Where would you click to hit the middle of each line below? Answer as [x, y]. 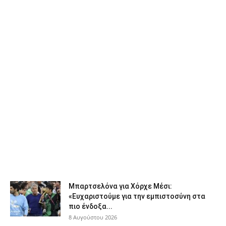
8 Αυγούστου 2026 [93, 217]
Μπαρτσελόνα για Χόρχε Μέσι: [120, 186]
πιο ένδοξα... [91, 207]
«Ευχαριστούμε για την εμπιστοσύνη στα [137, 196]
